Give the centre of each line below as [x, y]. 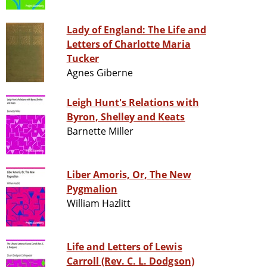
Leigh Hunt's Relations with [133, 103]
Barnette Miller [100, 131]
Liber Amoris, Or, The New [129, 175]
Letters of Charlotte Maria [128, 44]
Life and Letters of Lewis [124, 247]
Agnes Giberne [100, 73]
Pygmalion [92, 189]
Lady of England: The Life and [136, 30]
